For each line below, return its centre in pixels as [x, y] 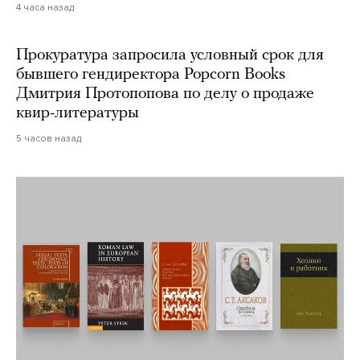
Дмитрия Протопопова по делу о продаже [165, 94]
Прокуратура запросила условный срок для [170, 56]
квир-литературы [78, 114]
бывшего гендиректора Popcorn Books [151, 75]
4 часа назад [45, 8]
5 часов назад [49, 139]
